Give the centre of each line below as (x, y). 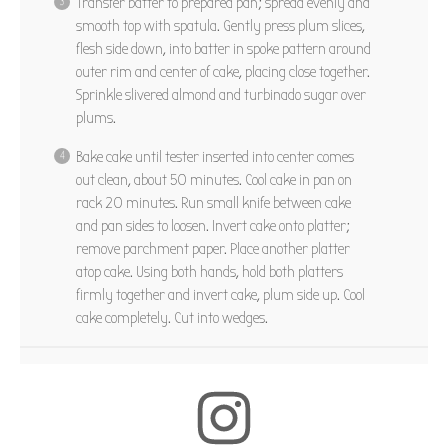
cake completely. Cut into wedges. (172, 317)
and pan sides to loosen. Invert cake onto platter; (213, 225)
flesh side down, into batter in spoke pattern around (223, 48)
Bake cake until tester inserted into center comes (215, 156)
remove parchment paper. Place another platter (213, 248)
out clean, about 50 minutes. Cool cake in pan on (214, 179)
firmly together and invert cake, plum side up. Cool (220, 294)
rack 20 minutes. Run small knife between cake (213, 202)
